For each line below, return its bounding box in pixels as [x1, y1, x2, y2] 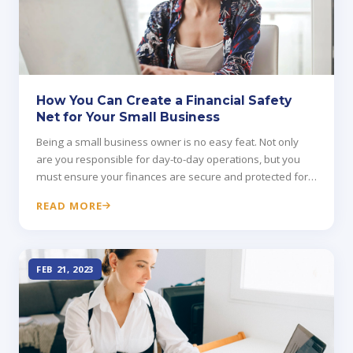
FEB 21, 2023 [36, 263, 95, 276]
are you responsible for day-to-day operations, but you [36, 152, 300, 167]
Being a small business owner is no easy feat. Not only [36, 135, 299, 150]
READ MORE [36, 199, 103, 214]
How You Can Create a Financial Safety [36, 93, 292, 109]
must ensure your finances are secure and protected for [36, 169, 308, 184]
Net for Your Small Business [36, 110, 220, 125]
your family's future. [36, 187, 134, 202]
